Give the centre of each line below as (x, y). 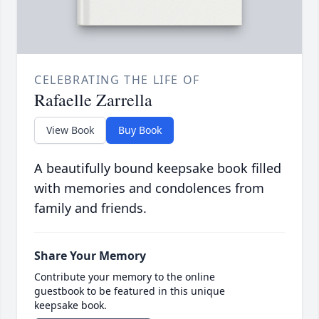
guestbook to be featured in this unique (130, 291)
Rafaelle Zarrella (93, 99)
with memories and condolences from (149, 188)
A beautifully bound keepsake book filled (158, 168)
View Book (70, 130)
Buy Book (140, 130)
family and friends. (90, 208)
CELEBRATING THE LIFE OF (117, 79)
